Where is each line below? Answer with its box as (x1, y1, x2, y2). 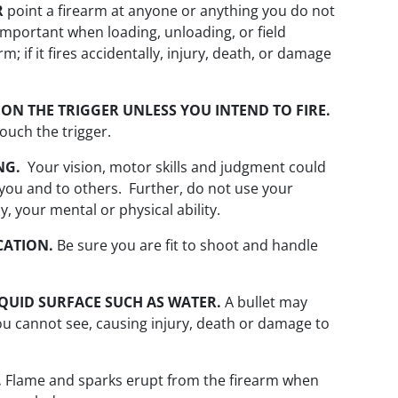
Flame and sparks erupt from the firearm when (2, 370, 319, 391)
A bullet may (221, 292, 307, 313)
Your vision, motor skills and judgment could (20, 157, 326, 178)
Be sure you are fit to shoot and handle (53, 235, 318, 256)
